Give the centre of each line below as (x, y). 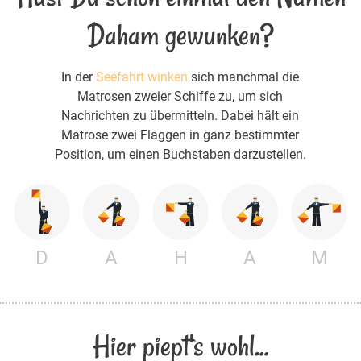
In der (79, 77)
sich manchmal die (244, 77)
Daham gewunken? (180, 35)
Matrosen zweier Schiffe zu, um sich (180, 97)
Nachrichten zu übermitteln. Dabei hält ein (180, 116)
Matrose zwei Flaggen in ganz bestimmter (180, 135)
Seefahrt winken (142, 77)
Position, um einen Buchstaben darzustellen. (180, 155)
